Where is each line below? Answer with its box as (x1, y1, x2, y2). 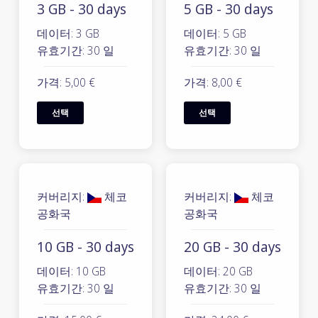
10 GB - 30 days (37, 237, 134, 256)
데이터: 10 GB (37, 263, 106, 279)
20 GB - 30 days (184, 237, 281, 256)
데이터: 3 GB (37, 26, 99, 41)
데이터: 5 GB (184, 26, 246, 41)
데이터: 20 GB (184, 263, 253, 279)
